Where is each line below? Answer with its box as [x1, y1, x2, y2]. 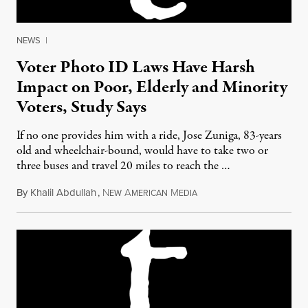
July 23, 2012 [197, 185, 252, 200]
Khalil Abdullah [30, 185, 96, 200]
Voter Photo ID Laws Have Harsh [16, 55, 255, 80]
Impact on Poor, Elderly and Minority [16, 75, 287, 100]
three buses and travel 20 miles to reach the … [16, 157, 230, 175]
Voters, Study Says [16, 95, 146, 120]
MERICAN [131, 187, 168, 199]
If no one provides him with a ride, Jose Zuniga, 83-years [16, 127, 282, 144]
